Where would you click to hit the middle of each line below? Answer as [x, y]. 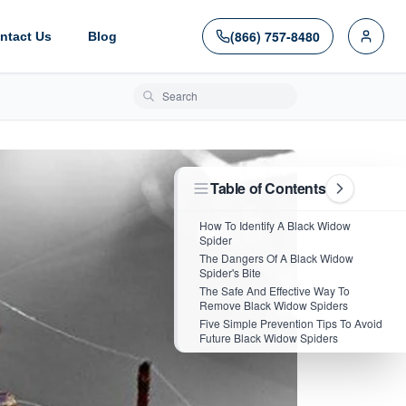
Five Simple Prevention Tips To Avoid [291, 323]
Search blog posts [190, 93]
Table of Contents [268, 188]
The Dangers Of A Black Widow [276, 258]
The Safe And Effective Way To [275, 290]
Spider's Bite [230, 272]
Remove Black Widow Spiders [274, 305]
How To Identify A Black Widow [275, 225]
